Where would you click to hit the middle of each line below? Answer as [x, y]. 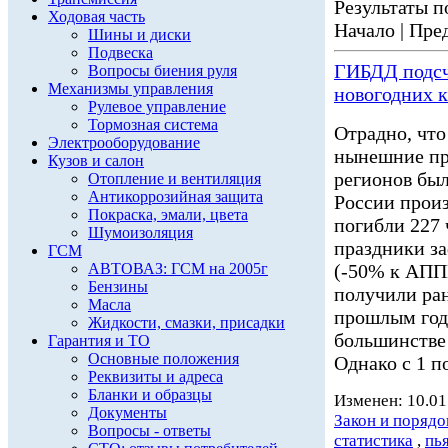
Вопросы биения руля [162, 70]
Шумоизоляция [140, 232]
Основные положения [163, 358]
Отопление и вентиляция [174, 178]
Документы [127, 412]
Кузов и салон [96, 160]
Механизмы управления [130, 88]
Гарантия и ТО [99, 340]
